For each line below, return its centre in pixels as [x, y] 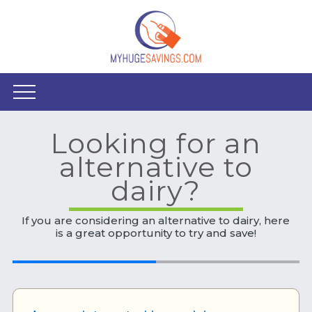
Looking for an [156, 143]
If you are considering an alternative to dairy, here [156, 220]
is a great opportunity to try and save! [156, 233]
